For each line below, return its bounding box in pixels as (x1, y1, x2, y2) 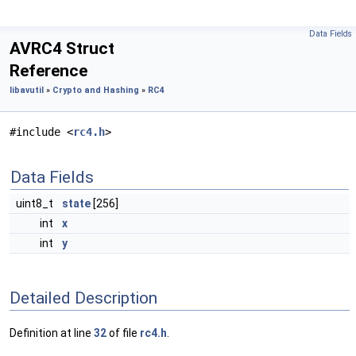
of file (106, 327, 140, 340)
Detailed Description (10, 288, 157, 308)
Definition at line (10, 327, 94, 340)
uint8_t (16, 197, 56, 210)
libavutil (10, 85, 44, 95)
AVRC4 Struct (10, 39, 114, 58)
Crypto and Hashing (52, 85, 139, 95)
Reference (10, 61, 87, 80)
